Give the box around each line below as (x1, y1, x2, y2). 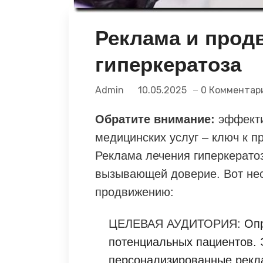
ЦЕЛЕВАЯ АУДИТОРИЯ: (109, 217, 241, 230)
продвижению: (95, 185, 174, 198)
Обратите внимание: (95, 112, 215, 126)
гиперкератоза (95, 52, 241, 76)
